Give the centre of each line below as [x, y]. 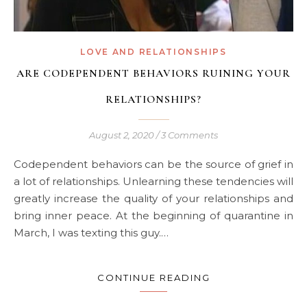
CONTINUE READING [153, 278]
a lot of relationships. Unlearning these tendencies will [153, 182]
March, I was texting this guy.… [91, 233]
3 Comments [189, 135]
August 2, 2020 [122, 135]
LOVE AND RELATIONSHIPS [153, 52]
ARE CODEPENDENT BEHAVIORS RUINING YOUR [153, 74]
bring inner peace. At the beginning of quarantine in [153, 216]
